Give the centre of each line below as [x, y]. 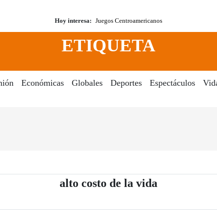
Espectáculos [172, 83]
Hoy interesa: [73, 21]
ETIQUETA [108, 46]
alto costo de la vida [108, 183]
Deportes [126, 83]
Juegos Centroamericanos [129, 21]
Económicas [42, 83]
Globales [87, 83]
